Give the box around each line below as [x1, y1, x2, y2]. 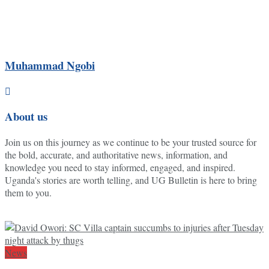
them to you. [5, 186, 52, 199]
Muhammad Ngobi [5, 56, 95, 73]
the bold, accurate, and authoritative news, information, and [5, 148, 228, 161]
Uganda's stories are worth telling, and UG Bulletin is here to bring [5, 174, 257, 186]
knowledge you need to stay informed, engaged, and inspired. [5, 161, 235, 174]
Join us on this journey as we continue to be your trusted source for [5, 136, 256, 148]
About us [5, 108, 47, 125]
